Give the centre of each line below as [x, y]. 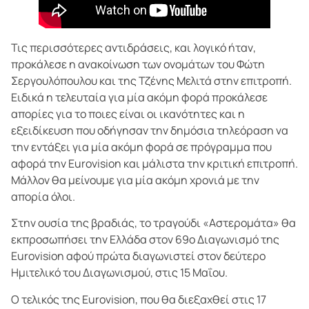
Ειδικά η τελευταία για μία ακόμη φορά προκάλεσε [139, 97]
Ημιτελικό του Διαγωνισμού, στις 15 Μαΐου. [119, 273]
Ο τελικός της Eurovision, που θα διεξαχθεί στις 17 [139, 299]
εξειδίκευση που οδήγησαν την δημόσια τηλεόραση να [150, 130]
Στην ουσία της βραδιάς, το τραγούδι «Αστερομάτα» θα [153, 223]
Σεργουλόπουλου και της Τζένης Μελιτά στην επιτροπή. [151, 80]
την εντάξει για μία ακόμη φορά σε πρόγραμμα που [141, 147]
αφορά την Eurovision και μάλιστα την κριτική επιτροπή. [154, 163]
